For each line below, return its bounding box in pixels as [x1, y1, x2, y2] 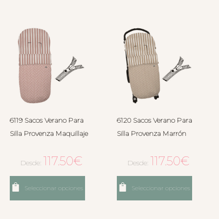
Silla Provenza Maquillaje [9, 129, 88, 138]
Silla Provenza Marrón [116, 129, 186, 138]
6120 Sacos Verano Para [116, 115, 192, 125]
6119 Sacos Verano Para [9, 115, 84, 125]
